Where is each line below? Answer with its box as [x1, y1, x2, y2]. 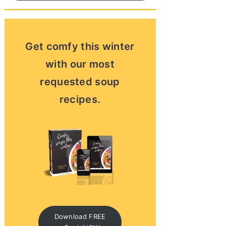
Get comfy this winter [25, 40, 135, 52]
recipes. [59, 93, 101, 105]
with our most [45, 58, 115, 70]
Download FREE [54, 212, 106, 221]
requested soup [40, 75, 120, 88]
